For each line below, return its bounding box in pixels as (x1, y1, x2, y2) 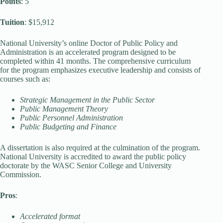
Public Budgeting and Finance (20, 122, 116, 131)
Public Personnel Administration (20, 113, 123, 122)
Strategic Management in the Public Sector (20, 96, 155, 104)
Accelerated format (20, 212, 80, 221)
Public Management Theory (20, 105, 108, 113)
